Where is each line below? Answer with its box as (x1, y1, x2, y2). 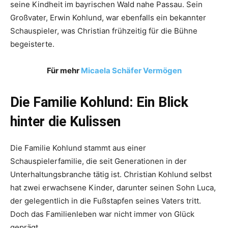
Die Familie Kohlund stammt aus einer (10, 142, 146, 153)
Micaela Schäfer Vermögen (80, 65, 182, 75)
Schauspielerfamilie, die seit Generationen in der (10, 156, 187, 166)
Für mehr (46, 65, 81, 75)
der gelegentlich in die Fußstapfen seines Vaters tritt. (10, 195, 201, 206)
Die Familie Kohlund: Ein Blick (10, 94, 188, 110)
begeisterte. (10, 39, 54, 49)
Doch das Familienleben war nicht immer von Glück (10, 209, 194, 219)
